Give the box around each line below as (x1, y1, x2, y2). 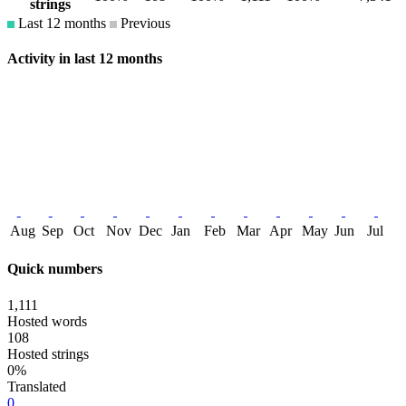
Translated (7, 378, 66, 394)
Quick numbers (7, 261, 102, 277)
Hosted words (7, 313, 87, 329)
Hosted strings (7, 345, 89, 362)
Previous (117, 14, 170, 31)
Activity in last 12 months (7, 50, 162, 66)
